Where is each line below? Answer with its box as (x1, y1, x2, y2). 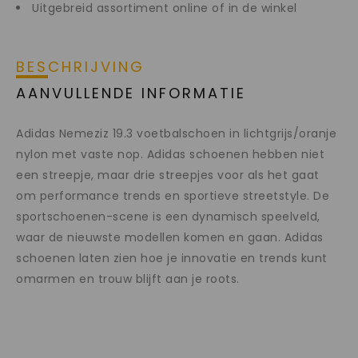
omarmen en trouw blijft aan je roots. (16, 270, 240, 287)
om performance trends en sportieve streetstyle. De (16, 187, 329, 204)
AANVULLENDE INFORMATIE (16, 82, 246, 103)
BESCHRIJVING (16, 56, 145, 77)
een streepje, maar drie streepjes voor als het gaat (16, 166, 320, 183)
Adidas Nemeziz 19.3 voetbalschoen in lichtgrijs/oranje (16, 125, 336, 141)
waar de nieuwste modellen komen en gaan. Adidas (16, 229, 324, 245)
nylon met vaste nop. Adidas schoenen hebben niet (16, 145, 324, 162)
